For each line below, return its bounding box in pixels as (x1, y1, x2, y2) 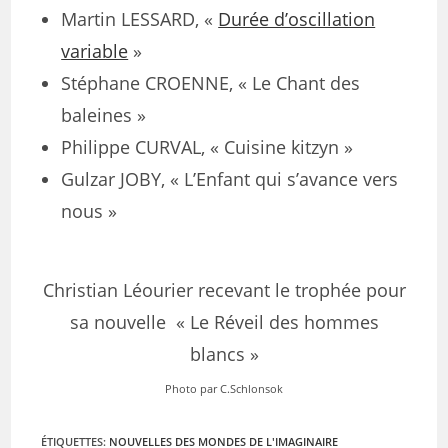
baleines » (61, 103, 147, 127)
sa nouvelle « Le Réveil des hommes (69, 310, 379, 334)
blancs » (189, 342, 259, 366)
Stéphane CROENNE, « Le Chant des (61, 71, 361, 95)
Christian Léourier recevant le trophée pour (42, 278, 406, 302)
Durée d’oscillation (218, 7, 376, 31)
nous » (61, 199, 118, 223)
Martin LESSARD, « (61, 7, 219, 31)
